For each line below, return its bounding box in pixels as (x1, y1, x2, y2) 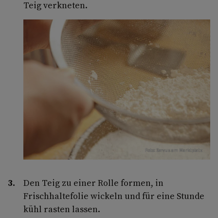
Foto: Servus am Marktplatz (145, 146, 202, 154)
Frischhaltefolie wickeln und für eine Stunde (23, 189, 204, 202)
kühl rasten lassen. (23, 202, 100, 215)
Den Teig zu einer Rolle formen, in (23, 176, 163, 189)
